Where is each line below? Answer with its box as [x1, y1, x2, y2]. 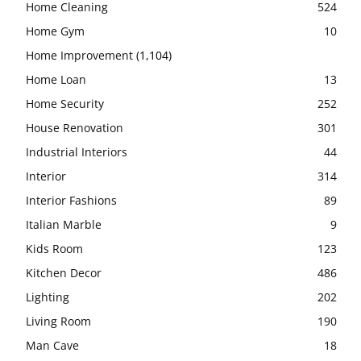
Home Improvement [26, 47, 133, 63]
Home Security [26, 95, 104, 111]
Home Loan [26, 71, 86, 87]
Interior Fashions [26, 192, 117, 208]
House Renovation [26, 119, 123, 135]
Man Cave [26, 337, 79, 353]
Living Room [26, 313, 91, 329]
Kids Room [26, 240, 83, 256]
